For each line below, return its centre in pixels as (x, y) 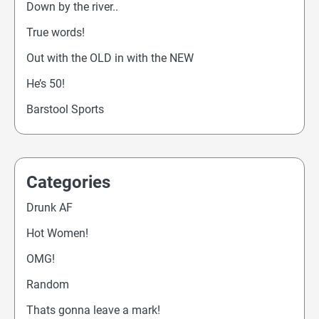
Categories (68, 182)
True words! (56, 32)
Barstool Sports (65, 109)
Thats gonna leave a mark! (93, 310)
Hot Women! (57, 233)
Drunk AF (49, 208)
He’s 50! (46, 84)
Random (48, 284)
